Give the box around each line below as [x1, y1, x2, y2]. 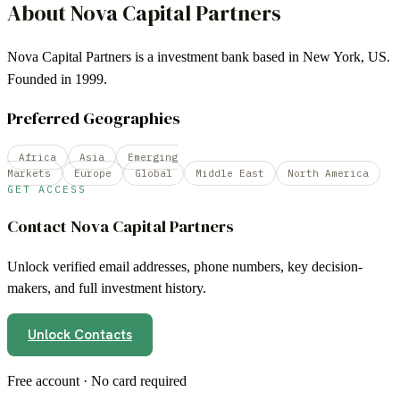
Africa [19, 151, 56, 164]
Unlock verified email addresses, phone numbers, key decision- [7, 258, 362, 274]
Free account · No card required [7, 372, 187, 388]
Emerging [128, 151, 178, 164]
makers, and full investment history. [7, 279, 206, 296]
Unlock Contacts [28, 325, 132, 344]
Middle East [196, 167, 264, 180]
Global [135, 167, 172, 180]
